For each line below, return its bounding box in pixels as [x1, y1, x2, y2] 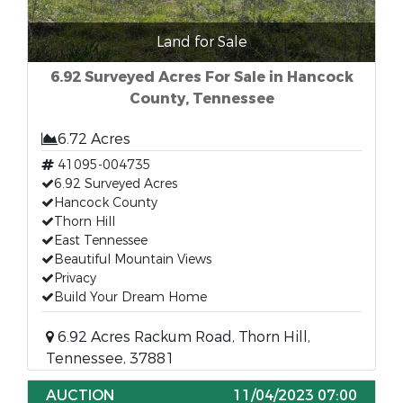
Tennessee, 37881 [46, 349, 175, 368]
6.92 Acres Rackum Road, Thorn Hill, [54, 327, 310, 346]
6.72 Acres [58, 130, 130, 148]
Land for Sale [156, 32, 247, 51]
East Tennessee [54, 232, 148, 249]
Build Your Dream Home [54, 289, 207, 306]
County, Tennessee [129, 89, 274, 108]
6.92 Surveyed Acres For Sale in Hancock [49, 67, 354, 86]
